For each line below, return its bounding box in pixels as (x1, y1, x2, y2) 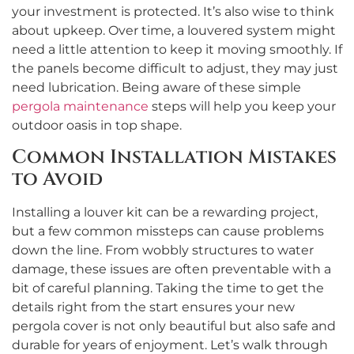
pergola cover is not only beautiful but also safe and (12, 318, 336, 334)
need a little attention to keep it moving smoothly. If (12, 41, 342, 57)
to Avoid (12, 167, 103, 193)
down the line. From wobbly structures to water (12, 243, 314, 258)
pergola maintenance (12, 98, 149, 114)
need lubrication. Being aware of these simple (12, 79, 301, 95)
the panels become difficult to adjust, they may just (12, 60, 338, 76)
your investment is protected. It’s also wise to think (12, 3, 334, 19)
